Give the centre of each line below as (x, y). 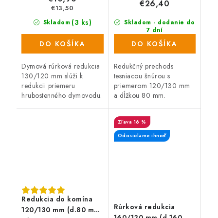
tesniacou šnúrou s (142, 76)
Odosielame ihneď (142, 136)
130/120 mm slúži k (52, 76)
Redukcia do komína (57, 199)
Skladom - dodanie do (158, 23)
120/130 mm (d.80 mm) (62, 209)
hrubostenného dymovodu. (62, 96)
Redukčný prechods (143, 66)
